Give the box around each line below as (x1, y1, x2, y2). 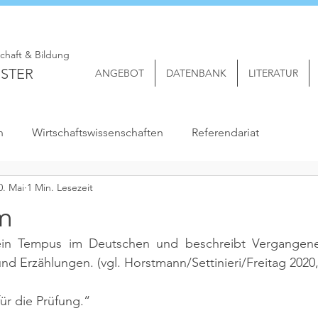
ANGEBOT (95, 67, 144, 79)
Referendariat (192, 126, 259, 139)
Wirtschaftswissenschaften (32, 126, 163, 139)
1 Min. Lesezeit (27, 180, 93, 194)
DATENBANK (166, 67, 226, 79)
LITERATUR (248, 67, 298, 79)
